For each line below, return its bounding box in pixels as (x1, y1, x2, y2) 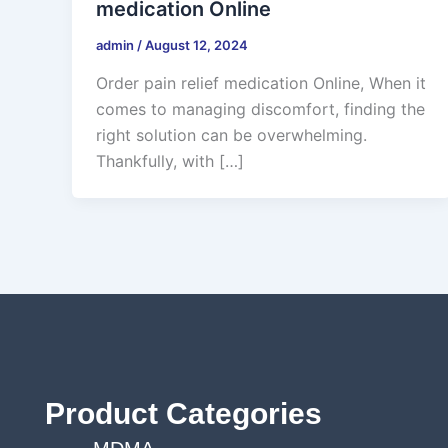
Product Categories (45, 397, 322, 431)
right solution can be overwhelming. (96, 125, 367, 146)
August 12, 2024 (145, 37, 248, 54)
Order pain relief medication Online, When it (96, 73, 426, 94)
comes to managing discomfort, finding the (96, 99, 425, 120)
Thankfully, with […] (96, 151, 244, 172)
